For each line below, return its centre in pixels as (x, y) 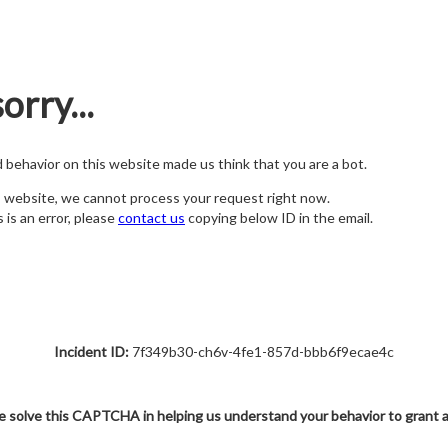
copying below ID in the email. (279, 218)
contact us (151, 218)
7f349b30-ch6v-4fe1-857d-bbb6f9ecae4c (261, 351)
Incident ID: (91, 351)
